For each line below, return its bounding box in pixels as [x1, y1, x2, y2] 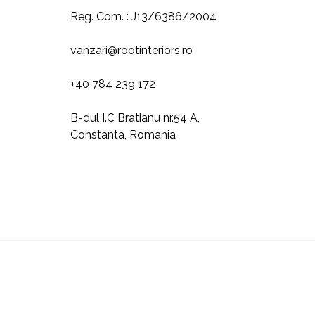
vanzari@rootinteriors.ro [70, 44, 193, 57]
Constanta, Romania [70, 128, 176, 141]
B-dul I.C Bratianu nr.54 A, [70, 111, 200, 124]
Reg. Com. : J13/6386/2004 [70, 10, 217, 23]
